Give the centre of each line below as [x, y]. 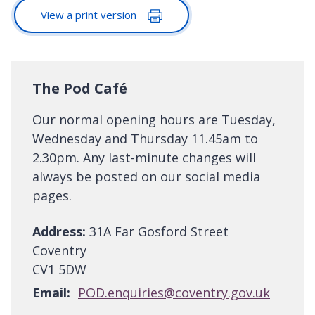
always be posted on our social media [146, 177]
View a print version [90, 14]
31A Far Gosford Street [157, 232]
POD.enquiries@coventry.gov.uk [174, 293]
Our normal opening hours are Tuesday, [154, 120]
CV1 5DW [59, 270]
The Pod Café [80, 89]
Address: [59, 232]
